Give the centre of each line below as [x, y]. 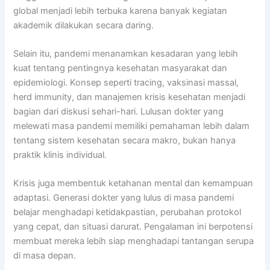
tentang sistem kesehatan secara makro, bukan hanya [125, 140]
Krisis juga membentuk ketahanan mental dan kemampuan [133, 184]
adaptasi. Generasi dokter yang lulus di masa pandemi [124, 198]
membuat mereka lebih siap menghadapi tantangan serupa [134, 241]
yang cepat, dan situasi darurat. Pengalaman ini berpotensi [133, 227]
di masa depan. [45, 256]
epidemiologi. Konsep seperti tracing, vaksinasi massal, [126, 82]
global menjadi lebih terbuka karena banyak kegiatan [121, 11]
